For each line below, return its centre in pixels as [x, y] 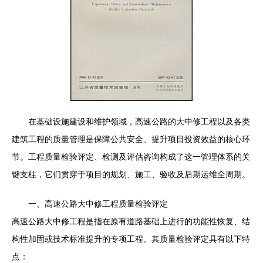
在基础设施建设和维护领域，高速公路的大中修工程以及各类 [139, 122]
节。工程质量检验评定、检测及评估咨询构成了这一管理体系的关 [131, 157]
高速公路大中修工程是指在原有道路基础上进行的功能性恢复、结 [131, 221]
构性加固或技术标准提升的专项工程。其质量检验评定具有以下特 [131, 239]
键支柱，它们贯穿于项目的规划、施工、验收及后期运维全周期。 [131, 174]
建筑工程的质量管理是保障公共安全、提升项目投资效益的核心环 [131, 139]
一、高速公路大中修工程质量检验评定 [98, 204]
